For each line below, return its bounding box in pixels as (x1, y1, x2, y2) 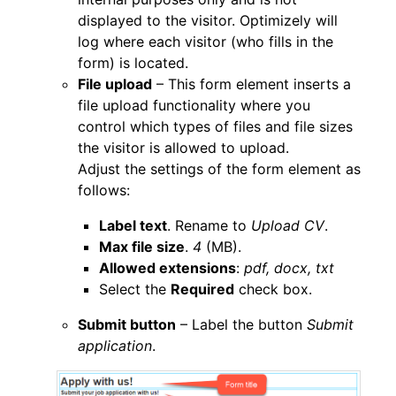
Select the (99, 280, 171, 299)
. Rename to (167, 217, 251, 235)
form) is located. (78, 54, 188, 72)
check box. (234, 280, 312, 299)
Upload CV (251, 217, 324, 235)
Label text (99, 217, 167, 235)
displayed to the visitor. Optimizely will (78, 11, 338, 30)
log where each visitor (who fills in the (78, 33, 333, 51)
